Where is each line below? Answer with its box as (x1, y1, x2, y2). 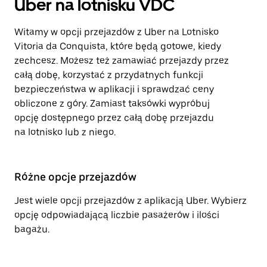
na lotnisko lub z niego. (14, 126, 116, 138)
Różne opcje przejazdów (14, 170, 136, 183)
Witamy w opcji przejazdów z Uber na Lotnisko (14, 26, 219, 38)
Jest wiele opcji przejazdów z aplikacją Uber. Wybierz (14, 195, 247, 206)
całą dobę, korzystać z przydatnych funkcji (14, 69, 203, 80)
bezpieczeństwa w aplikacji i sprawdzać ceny (14, 83, 214, 95)
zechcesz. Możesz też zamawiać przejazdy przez (14, 55, 229, 66)
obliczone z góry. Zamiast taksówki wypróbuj (14, 98, 210, 109)
